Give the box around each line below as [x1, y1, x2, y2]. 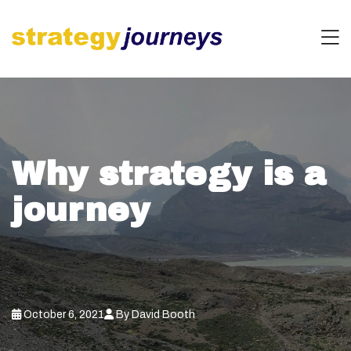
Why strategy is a [12, 156, 326, 192]
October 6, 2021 [21, 309, 104, 320]
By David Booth [114, 309, 195, 320]
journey [12, 192, 150, 228]
